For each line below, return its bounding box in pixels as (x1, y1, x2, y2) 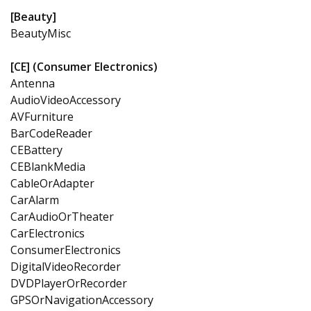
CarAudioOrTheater (10, 208, 114, 224)
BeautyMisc (10, 25, 71, 41)
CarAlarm (10, 192, 59, 208)
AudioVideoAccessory (10, 92, 121, 108)
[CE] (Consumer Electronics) (10, 58, 158, 74)
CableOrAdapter (10, 175, 94, 191)
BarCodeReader (10, 125, 92, 141)
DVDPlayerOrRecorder (10, 275, 127, 291)
